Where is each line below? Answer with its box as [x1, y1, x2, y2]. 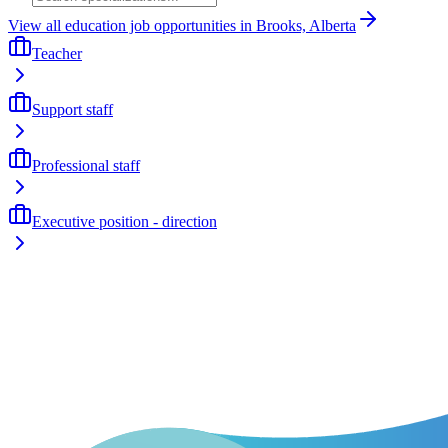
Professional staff [32, 156, 140, 174]
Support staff [32, 100, 113, 118]
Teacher [32, 44, 82, 62]
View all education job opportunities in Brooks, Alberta [8, 16, 356, 34]
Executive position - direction [32, 212, 217, 230]
